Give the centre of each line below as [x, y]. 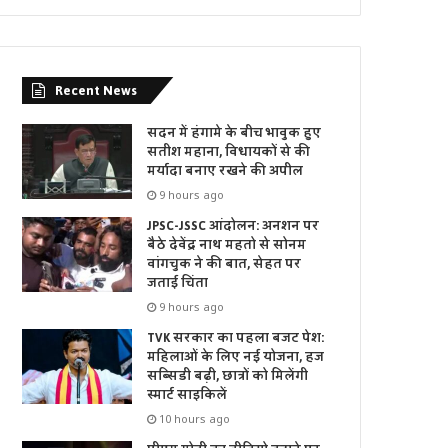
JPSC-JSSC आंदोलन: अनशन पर [233, 226]
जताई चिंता [178, 283]
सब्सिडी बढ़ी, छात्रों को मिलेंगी [228, 376]
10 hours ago [195, 419]
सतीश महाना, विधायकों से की [229, 152]
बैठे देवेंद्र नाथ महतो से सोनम [227, 245]
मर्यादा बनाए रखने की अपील [225, 171]
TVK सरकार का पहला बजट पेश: [236, 338]
